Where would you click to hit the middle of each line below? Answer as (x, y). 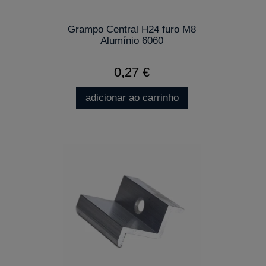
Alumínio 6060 (132, 40)
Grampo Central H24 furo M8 (132, 29)
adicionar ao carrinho (132, 97)
